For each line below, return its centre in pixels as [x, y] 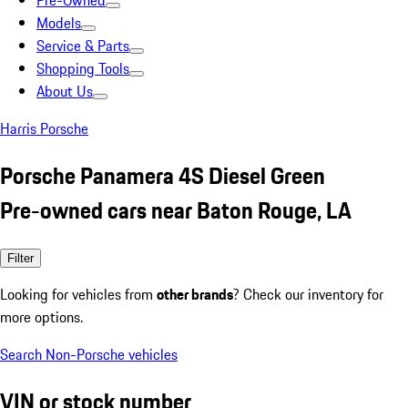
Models [59, 23]
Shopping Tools [83, 68]
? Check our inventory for [308, 294]
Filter [20, 258]
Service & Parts [83, 46]
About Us [65, 91]
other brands [195, 294]
